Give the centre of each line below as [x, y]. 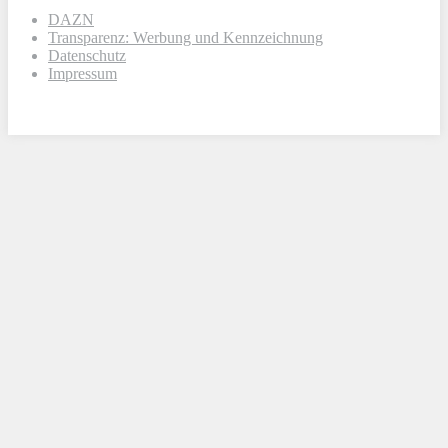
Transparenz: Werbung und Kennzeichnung [185, 38]
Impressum [82, 74]
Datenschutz [87, 56]
